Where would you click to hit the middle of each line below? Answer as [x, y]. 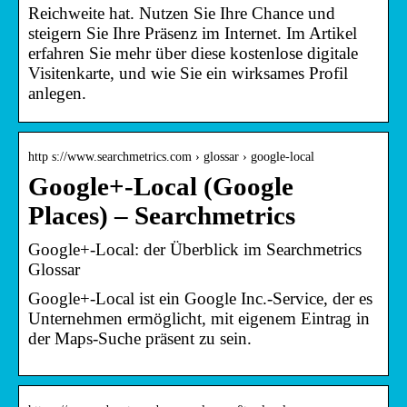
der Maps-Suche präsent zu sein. [140, 338]
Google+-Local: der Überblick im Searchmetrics [195, 249]
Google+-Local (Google [161, 186]
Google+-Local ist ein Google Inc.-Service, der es [200, 298]
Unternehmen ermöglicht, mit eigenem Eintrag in [199, 318]
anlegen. [57, 93]
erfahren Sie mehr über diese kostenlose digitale [193, 53]
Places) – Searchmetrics [162, 215]
